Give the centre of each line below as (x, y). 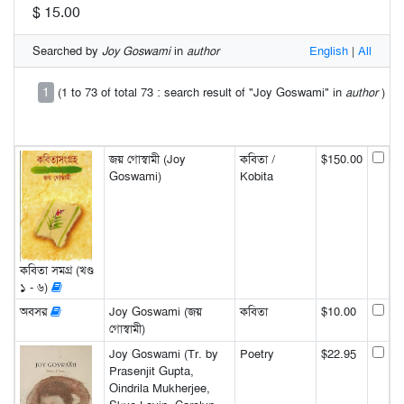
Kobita (256, 177)
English (329, 51)
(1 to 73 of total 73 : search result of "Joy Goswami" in (201, 93)
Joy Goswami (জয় (155, 312)
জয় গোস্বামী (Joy (147, 160)
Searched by (67, 51)
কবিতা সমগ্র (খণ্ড (56, 270)
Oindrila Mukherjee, (159, 389)
